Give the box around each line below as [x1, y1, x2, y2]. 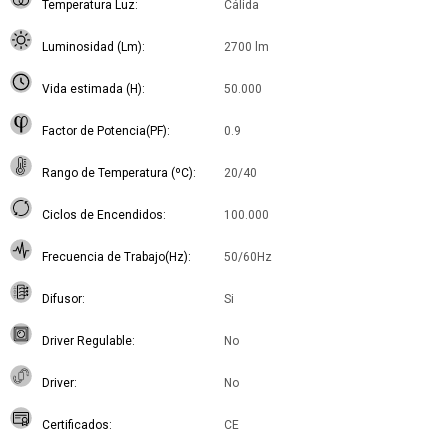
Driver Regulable [42, 334, 132, 349]
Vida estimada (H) [42, 82, 142, 97]
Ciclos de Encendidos [42, 208, 163, 223]
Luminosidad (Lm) [42, 40, 142, 55]
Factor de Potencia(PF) [42, 124, 167, 139]
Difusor [42, 292, 82, 307]
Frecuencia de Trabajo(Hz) [42, 250, 188, 265]
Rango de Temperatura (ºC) [42, 166, 193, 181]
